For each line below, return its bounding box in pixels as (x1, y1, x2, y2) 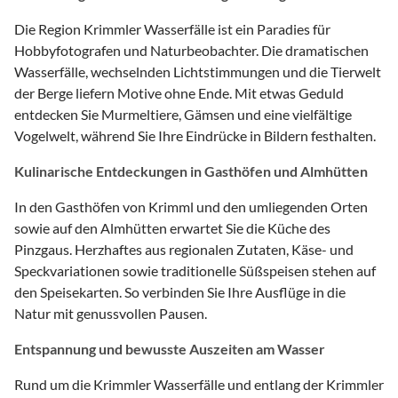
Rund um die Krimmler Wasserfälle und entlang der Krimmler (14, 375, 384, 393)
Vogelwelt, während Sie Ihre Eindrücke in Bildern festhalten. (14, 126, 376, 144)
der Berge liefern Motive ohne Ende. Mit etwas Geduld (14, 84, 344, 101)
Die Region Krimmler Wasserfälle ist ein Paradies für (14, 20, 330, 37)
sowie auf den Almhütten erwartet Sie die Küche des (14, 219, 330, 236)
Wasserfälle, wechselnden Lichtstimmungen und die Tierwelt (14, 62, 381, 80)
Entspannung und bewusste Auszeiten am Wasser (14, 339, 325, 357)
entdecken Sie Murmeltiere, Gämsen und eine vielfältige (14, 105, 352, 123)
